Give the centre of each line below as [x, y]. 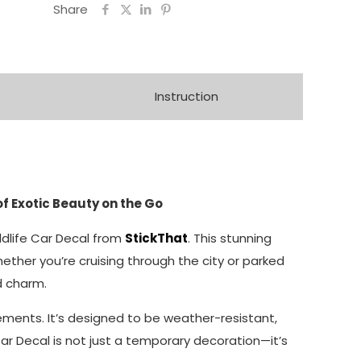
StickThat [156, 238]
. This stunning [230, 238]
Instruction [186, 96]
